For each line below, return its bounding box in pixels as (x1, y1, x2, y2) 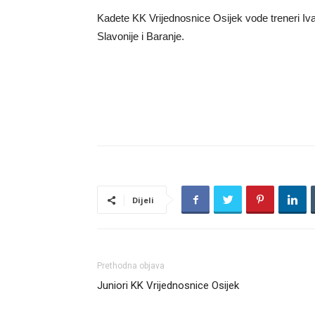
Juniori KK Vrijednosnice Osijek (97, 279, 239, 292)
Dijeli (132, 195, 154, 205)
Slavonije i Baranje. (97, 30, 184, 42)
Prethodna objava (97, 261, 165, 271)
